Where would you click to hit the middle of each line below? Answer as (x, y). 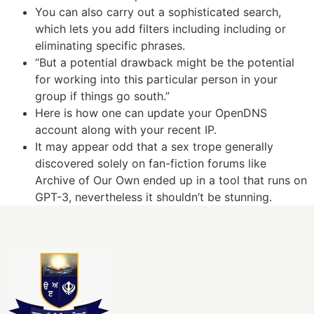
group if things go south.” (102, 96)
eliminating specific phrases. (110, 45)
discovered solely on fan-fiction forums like (151, 163)
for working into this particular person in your (156, 79)
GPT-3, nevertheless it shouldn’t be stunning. (153, 197)
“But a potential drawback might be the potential (165, 62)
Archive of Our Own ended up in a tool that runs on (171, 180)
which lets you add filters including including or (161, 28)
